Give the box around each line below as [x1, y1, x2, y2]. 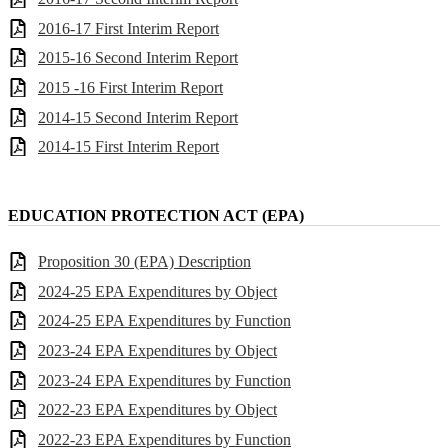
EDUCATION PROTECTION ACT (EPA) [8, 206, 304, 224]
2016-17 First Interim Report [38, 19, 219, 37]
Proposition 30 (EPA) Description [38, 253, 251, 271]
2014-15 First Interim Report [38, 138, 219, 156]
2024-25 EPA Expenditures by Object [38, 282, 277, 300]
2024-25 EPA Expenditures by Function [38, 312, 291, 330]
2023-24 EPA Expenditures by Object [38, 342, 277, 359]
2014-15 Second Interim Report [38, 108, 238, 126]
